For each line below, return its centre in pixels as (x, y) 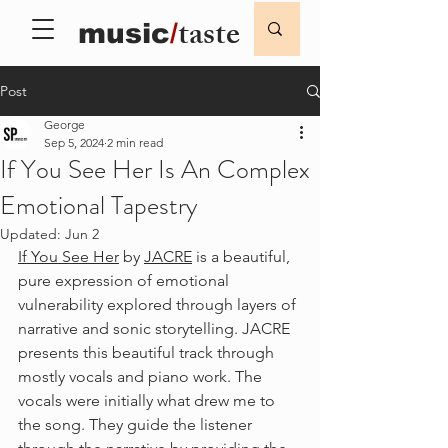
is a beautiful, (243, 256)
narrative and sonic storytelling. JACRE (156, 328)
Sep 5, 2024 (74, 142)
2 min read (135, 142)
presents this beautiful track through (148, 352)
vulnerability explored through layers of (159, 304)
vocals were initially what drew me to (148, 400)
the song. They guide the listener (137, 424)
